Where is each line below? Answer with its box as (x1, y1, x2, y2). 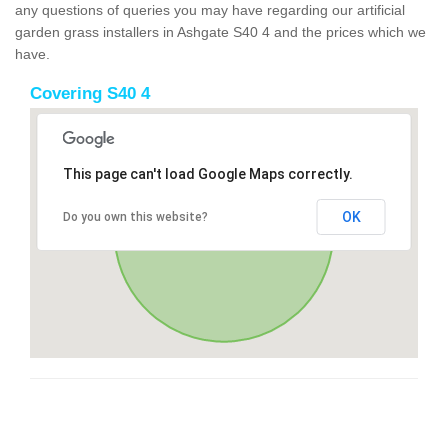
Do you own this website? (62, 209, 208, 224)
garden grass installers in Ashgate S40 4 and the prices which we (15, 23, 426, 40)
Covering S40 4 (30, 83, 150, 103)
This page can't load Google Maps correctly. (62, 165, 353, 182)
